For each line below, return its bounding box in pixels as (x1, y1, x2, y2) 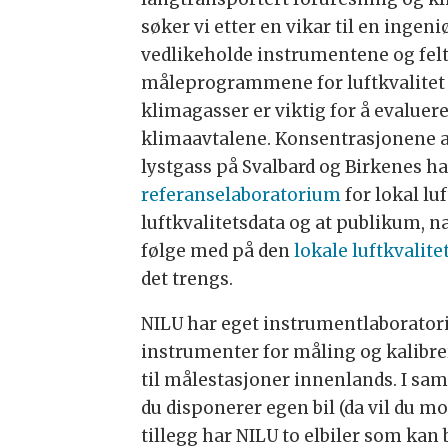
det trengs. (140, 268, 237, 291)
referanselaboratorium (140, 184, 341, 207)
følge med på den (140, 240, 294, 263)
